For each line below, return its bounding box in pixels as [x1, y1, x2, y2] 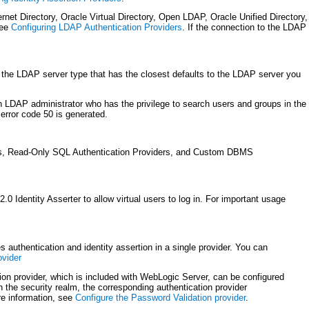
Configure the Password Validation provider [74, 292, 246, 303]
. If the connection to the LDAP [182, 22, 307, 33]
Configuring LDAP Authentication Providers [11, 22, 183, 33]
